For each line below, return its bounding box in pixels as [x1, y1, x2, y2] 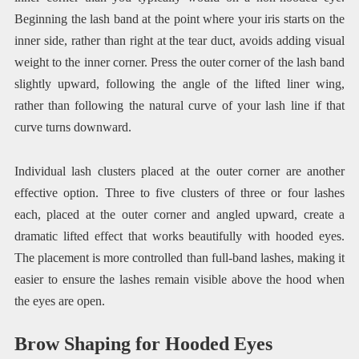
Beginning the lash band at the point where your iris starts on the [14, 12, 345, 26]
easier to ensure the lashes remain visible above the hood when [14, 272, 345, 286]
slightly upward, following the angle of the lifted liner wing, [14, 77, 345, 91]
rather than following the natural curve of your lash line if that [14, 99, 345, 113]
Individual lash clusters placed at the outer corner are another [14, 163, 345, 178]
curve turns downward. [14, 120, 131, 135]
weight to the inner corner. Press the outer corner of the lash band [14, 55, 345, 70]
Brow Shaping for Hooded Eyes [14, 333, 272, 354]
